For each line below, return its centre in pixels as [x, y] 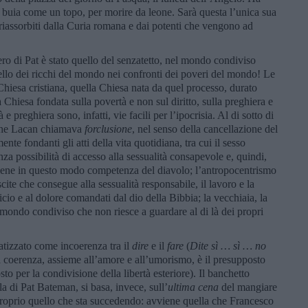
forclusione [108, 129]
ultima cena [193, 287]
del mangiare [248, 287]
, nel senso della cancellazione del [205, 129]
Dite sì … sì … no [228, 245]
